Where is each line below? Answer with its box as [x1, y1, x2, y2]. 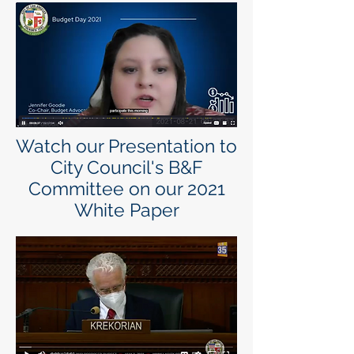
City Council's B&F [50, 156, 203, 178]
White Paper [73, 199, 179, 220]
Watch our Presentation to [16, 135, 237, 156]
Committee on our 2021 [28, 178, 225, 199]
